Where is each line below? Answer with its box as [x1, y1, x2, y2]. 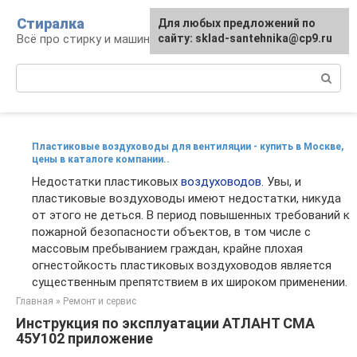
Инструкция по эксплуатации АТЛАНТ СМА [16, 315, 315, 331]
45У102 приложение [16, 330, 153, 347]
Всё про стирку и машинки [17, 32, 163, 46]
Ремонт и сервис [63, 296, 136, 307]
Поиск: [16, 65, 53, 79]
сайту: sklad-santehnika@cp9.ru [158, 32, 332, 45]
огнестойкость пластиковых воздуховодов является [32, 258, 331, 273]
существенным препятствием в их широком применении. [32, 275, 347, 289]
